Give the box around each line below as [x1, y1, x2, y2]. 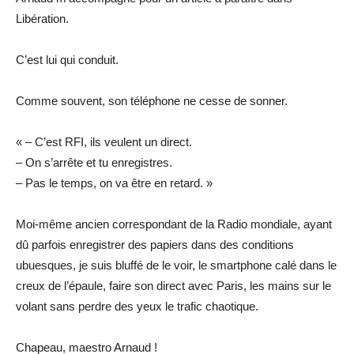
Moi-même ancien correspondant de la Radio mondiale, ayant [16, 217, 332, 231]
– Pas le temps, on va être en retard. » [16, 175, 213, 190]
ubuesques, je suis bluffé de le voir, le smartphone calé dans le [16, 258, 337, 272]
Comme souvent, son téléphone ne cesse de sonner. [16, 93, 288, 107]
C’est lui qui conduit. [16, 52, 119, 66]
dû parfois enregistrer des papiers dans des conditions [16, 237, 294, 251]
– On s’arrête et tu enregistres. [16, 155, 172, 169]
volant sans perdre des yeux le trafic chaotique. [16, 299, 258, 313]
